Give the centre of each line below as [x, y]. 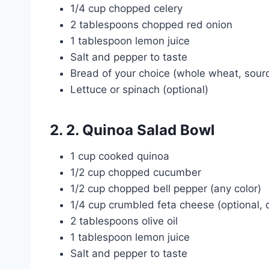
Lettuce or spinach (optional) [139, 89]
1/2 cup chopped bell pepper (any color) [166, 188]
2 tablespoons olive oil [124, 221]
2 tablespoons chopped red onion [151, 24]
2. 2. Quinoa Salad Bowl [132, 130]
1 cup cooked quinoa [120, 156]
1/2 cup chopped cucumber [136, 172]
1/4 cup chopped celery [126, 8]
